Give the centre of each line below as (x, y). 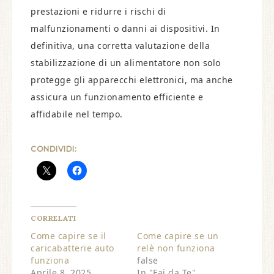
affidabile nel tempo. (77, 114)
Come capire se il (68, 236)
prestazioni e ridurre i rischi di (98, 11)
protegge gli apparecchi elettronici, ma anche (132, 80)
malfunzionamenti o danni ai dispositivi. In (125, 28)
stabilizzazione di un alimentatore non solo (126, 63)
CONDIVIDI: (54, 149)
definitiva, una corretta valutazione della (120, 46)
